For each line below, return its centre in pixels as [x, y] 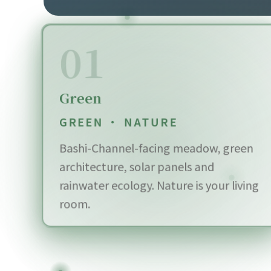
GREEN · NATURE [119, 126]
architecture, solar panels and [137, 170]
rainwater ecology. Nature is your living [159, 188]
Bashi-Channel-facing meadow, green [156, 152]
